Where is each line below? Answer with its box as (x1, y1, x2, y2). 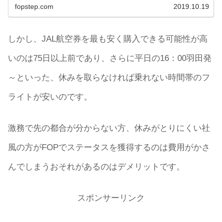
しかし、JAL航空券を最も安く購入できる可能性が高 (8, 34, 208, 44)
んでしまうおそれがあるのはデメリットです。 (8, 162, 185, 171)
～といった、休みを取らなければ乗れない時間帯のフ (8, 73, 210, 83)
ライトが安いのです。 (8, 92, 92, 102)
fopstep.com (15, 2, 54, 11)
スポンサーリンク (77, 193, 145, 203)
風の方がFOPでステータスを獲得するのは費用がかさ (8, 142, 210, 152)
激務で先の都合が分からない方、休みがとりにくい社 (8, 123, 210, 133)
